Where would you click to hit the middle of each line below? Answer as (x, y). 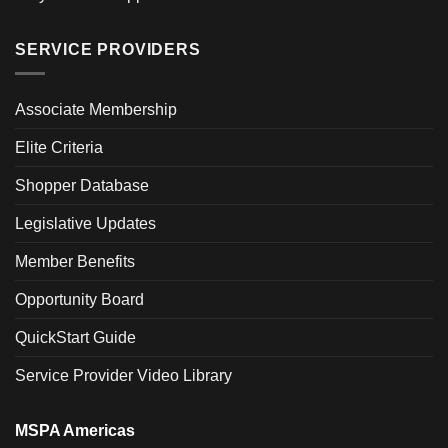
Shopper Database (82, 186)
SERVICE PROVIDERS (108, 49)
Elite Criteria (59, 148)
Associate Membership (96, 110)
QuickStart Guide (75, 338)
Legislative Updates (85, 224)
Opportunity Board (79, 300)
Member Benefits (75, 262)
